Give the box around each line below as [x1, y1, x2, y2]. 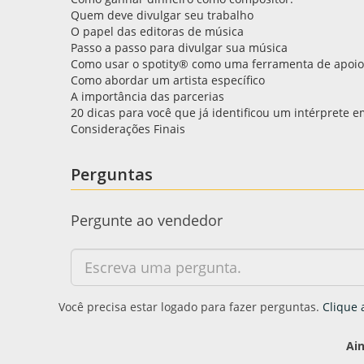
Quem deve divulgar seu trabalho [71, 7, 253, 23]
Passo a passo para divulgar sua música [71, 40, 288, 55]
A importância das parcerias [71, 89, 224, 104]
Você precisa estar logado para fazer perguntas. [58, 299, 323, 314]
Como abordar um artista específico [71, 72, 265, 88]
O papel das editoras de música [71, 24, 244, 39]
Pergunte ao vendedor [71, 210, 223, 230]
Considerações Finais [71, 121, 185, 136]
